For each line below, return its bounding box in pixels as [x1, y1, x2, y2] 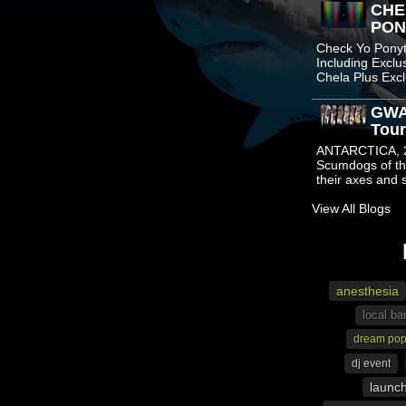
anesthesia [336, 284, 399, 298]
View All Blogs [312, 201, 391, 216]
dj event [351, 357, 391, 370]
